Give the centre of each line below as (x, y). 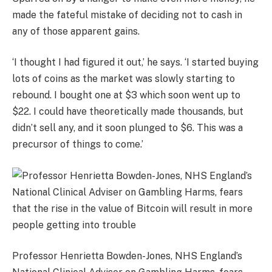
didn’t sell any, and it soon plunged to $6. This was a (127, 128)
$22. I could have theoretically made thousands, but (128, 112)
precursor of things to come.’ (78, 144)
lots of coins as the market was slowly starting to (124, 79)
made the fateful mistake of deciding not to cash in (127, 15)
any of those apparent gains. (76, 31)
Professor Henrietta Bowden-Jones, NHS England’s (127, 256)
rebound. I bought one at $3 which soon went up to (126, 95)
